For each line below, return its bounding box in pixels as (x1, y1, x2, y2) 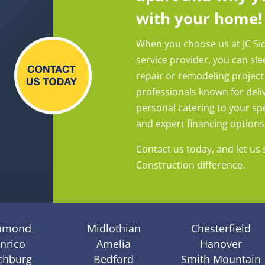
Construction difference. (135, 158, 245, 172)
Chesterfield (191, 221, 251, 235)
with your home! (135, 7, 262, 29)
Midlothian (86, 221, 141, 235)
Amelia (96, 236, 131, 251)
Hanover (200, 236, 243, 251)
